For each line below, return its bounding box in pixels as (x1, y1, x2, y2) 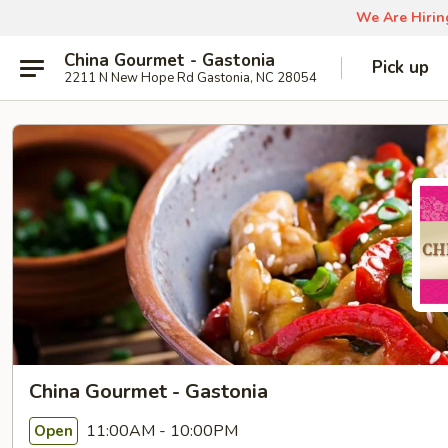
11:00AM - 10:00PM (82, 419, 238, 442)
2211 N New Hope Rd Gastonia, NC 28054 (64, 68, 317, 87)
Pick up (372, 56, 429, 79)
